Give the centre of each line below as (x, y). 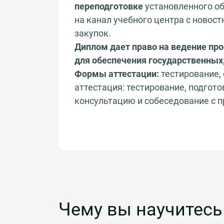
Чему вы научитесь (140, 209)
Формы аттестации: (117, 73)
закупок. (93, 33)
